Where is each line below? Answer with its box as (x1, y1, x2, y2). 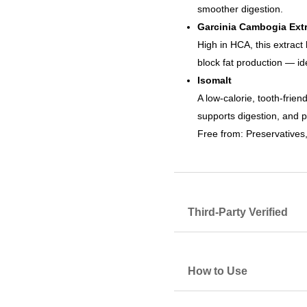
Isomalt (197, 75, 232, 86)
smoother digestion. (197, 3, 283, 15)
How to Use (187, 265, 247, 278)
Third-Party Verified (187, 206, 288, 218)
